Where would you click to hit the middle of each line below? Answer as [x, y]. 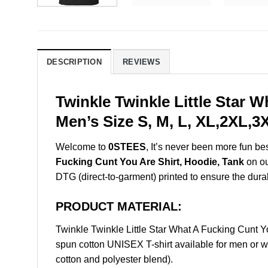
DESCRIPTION [74, 62]
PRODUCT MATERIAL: [119, 206]
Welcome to [82, 147]
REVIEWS [141, 62]
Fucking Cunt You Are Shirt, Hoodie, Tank [150, 162]
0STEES [127, 147]
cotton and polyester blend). [114, 259]
